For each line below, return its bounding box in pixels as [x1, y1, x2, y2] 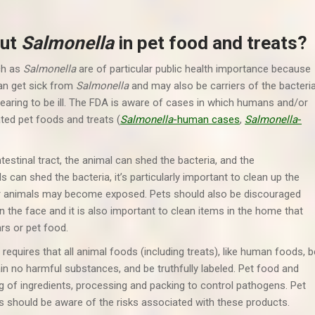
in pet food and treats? [114, 32, 307, 53]
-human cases [173, 113, 240, 126]
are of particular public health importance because [76, 63, 311, 75]
